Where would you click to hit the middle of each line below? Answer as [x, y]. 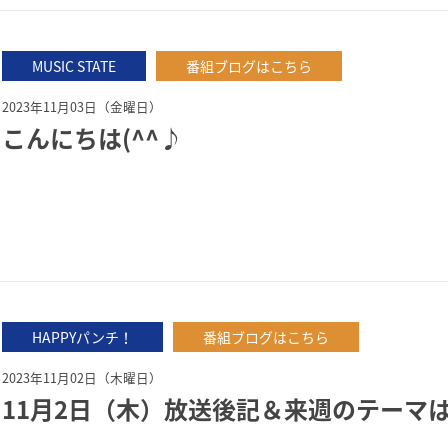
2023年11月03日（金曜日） [82, 106]
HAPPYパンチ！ [82, 337]
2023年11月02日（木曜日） [82, 377]
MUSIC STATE [74, 66]
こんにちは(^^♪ [92, 138]
